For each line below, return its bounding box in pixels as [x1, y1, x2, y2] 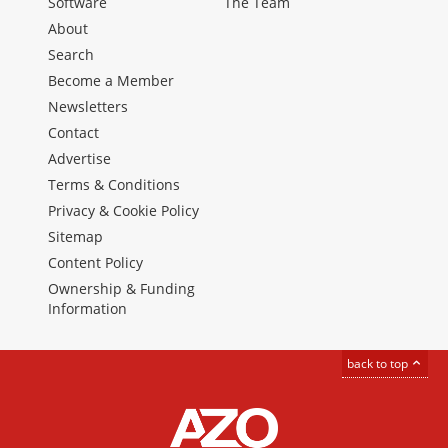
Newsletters [48, 97, 128, 117]
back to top [347, 355, 411, 372]
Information [48, 299, 127, 319]
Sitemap [48, 227, 103, 247]
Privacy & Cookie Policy [48, 201, 199, 221]
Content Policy [48, 253, 143, 273]
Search [48, 45, 94, 65]
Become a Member [48, 71, 174, 91]
